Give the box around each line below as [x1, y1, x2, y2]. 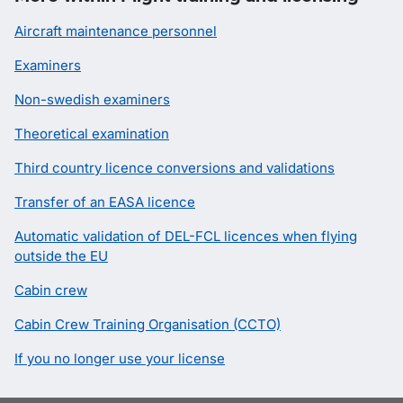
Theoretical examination [14, 125, 169, 142]
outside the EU [14, 247, 108, 264]
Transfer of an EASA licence [14, 193, 195, 210]
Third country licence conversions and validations [14, 159, 335, 176]
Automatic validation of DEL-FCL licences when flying [14, 228, 357, 245]
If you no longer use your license [14, 350, 225, 367]
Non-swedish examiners [14, 91, 170, 108]
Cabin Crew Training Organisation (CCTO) [14, 316, 281, 333]
